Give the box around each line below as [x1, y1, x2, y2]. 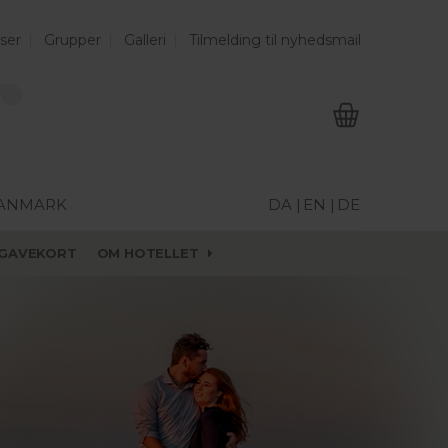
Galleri [124, 31, 166, 49]
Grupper [44, 31, 101, 49]
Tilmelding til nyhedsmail [189, 31, 361, 49]
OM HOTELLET [96, 245, 199, 261]
